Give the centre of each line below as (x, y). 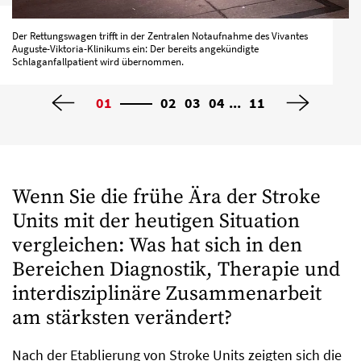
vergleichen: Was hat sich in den (157, 246)
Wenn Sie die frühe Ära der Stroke (166, 197)
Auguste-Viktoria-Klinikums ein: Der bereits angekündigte (135, 49)
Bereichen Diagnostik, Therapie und (176, 270)
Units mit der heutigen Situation (156, 222)
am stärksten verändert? (122, 318)
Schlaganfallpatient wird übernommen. (98, 62)
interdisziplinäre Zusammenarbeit (167, 294)
